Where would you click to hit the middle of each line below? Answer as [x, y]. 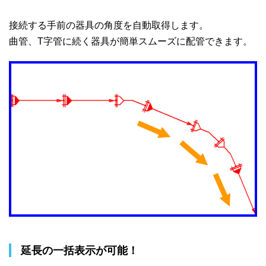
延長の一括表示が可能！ [80, 251]
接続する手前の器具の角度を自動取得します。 [109, 26]
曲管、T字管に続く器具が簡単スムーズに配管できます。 [131, 42]
